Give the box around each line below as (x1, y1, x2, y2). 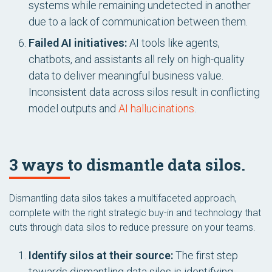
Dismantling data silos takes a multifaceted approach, (9, 192, 237, 204)
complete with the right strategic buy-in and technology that (9, 207, 261, 219)
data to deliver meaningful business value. (29, 69, 223, 82)
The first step (173, 249, 238, 262)
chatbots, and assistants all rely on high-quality (29, 53, 245, 66)
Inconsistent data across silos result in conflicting (29, 86, 260, 98)
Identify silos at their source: (29, 249, 173, 262)
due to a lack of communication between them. (29, 15, 248, 28)
